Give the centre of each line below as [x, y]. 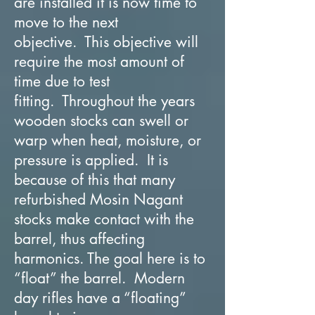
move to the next [66, 22]
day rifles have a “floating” [100, 297]
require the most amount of [99, 61]
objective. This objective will [106, 41]
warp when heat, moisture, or [108, 140]
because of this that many [95, 179]
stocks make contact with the [104, 219]
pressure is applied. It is [91, 160]
